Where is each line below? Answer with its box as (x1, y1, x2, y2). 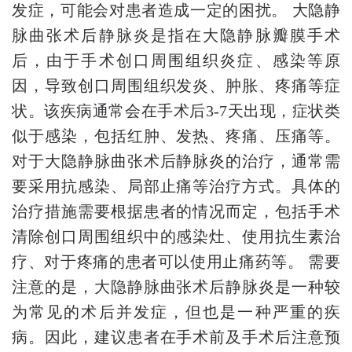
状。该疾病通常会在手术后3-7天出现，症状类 (12, 101, 340, 119)
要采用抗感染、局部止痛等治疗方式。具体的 (12, 177, 340, 195)
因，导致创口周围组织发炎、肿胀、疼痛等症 (12, 76, 340, 94)
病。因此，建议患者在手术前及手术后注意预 (12, 328, 340, 346)
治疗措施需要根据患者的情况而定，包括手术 (12, 202, 340, 220)
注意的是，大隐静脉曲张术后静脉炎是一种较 (12, 277, 340, 295)
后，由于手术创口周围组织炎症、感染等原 (12, 51, 340, 69)
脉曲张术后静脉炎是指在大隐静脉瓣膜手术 (12, 26, 340, 44)
